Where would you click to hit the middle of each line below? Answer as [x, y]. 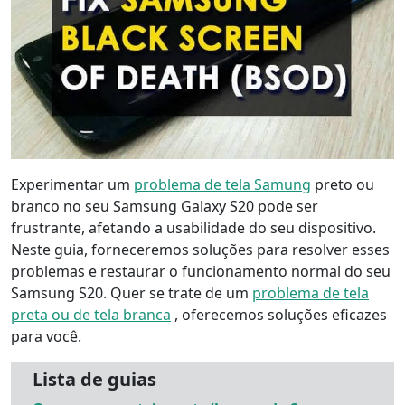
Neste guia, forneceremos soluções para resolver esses [200, 250]
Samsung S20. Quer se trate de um [132, 293]
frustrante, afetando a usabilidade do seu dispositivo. [193, 228]
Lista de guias [94, 380]
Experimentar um [72, 185]
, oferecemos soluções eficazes [279, 315]
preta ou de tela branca [91, 315]
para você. [46, 337]
